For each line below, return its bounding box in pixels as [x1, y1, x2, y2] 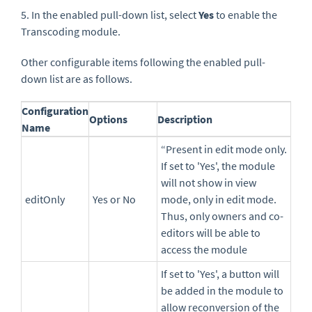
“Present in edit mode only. [161, 142, 287, 157]
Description [157, 112, 212, 127]
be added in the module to [161, 283, 283, 298]
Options [89, 112, 127, 127]
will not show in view [161, 175, 256, 190]
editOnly [25, 192, 65, 207]
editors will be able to [161, 226, 260, 240]
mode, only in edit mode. [161, 192, 276, 207]
